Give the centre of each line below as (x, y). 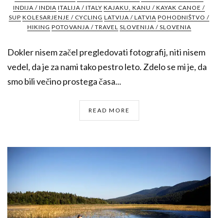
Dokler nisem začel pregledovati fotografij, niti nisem (106, 52)
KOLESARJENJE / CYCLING (63, 17)
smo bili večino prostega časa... (64, 81)
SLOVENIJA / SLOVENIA (155, 27)
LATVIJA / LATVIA (130, 17)
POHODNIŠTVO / (183, 17)
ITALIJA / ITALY (80, 7)
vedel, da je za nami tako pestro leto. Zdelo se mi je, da (107, 66)
